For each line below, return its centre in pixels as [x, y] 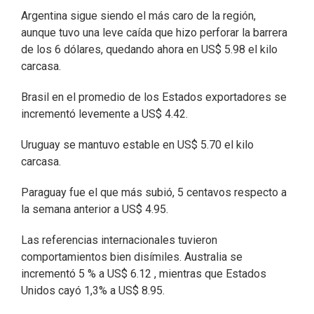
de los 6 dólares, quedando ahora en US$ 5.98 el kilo [149, 49]
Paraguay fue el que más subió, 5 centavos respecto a [154, 192]
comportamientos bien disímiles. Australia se [132, 257]
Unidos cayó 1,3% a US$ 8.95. [93, 291]
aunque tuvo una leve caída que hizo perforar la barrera [154, 33]
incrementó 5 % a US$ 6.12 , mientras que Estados [144, 274]
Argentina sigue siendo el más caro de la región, [138, 16]
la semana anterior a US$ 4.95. [95, 209]
